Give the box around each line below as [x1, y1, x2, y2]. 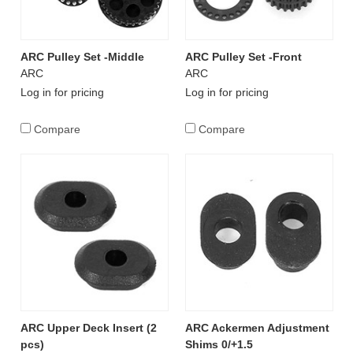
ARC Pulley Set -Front [184, 50, 302, 64]
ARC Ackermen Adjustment [184, 321, 329, 335]
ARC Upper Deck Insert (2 [20, 321, 157, 335]
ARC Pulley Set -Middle [20, 50, 144, 64]
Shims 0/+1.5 [184, 338, 253, 351]
